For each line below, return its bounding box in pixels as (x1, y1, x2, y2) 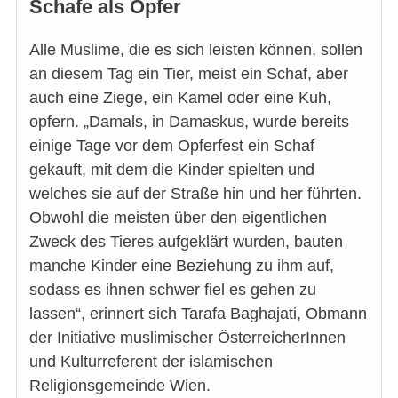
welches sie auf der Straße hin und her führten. (29, 184, 362, 203)
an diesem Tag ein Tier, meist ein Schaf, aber (29, 64, 348, 83)
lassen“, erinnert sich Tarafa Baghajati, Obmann (29, 304, 367, 322)
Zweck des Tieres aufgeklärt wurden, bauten (29, 232, 343, 251)
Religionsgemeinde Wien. (29, 376, 211, 394)
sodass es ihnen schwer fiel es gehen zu (29, 280, 316, 298)
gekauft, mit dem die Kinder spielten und (29, 160, 314, 179)
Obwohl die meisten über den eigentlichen (29, 208, 327, 227)
